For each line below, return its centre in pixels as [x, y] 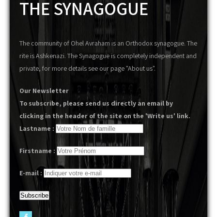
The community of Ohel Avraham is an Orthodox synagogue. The [108, 43]
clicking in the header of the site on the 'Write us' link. [105, 116]
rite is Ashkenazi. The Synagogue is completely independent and [108, 56]
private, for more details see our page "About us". [87, 69]
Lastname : [37, 129]
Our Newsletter [44, 91]
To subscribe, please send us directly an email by [96, 103]
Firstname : [37, 151]
